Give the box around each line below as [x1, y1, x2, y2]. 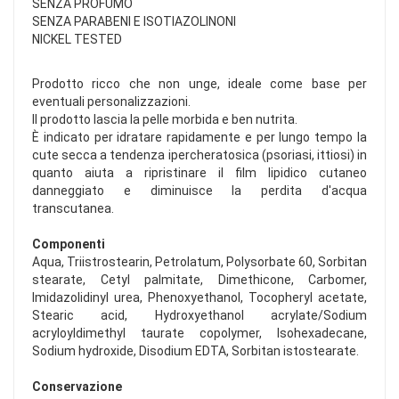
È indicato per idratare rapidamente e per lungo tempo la [32, 129, 367, 144]
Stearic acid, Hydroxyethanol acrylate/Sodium [32, 307, 367, 322]
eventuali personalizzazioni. [32, 94, 191, 109]
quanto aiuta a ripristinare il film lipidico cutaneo [32, 165, 367, 180]
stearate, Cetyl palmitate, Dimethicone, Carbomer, [32, 272, 367, 287]
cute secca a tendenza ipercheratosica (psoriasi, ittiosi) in [32, 147, 367, 162]
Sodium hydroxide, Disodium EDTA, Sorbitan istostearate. [32, 343, 359, 358]
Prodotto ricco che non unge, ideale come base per [32, 76, 367, 91]
